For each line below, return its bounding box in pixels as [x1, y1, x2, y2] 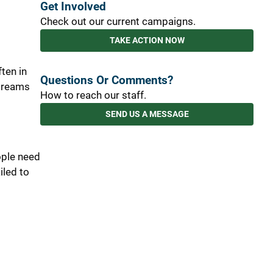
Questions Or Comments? [40, 73, 173, 87]
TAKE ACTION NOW [109, 35, 185, 45]
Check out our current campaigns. [40, 15, 196, 27]
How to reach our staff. [40, 88, 146, 101]
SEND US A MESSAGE [105, 108, 189, 119]
